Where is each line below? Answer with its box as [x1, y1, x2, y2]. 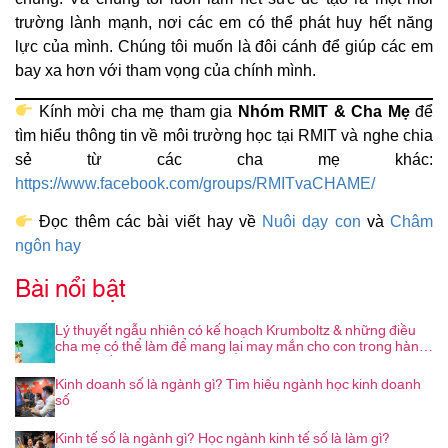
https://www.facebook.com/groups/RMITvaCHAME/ [15, 174, 375, 192]
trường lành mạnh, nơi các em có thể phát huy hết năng [15, 14, 433, 32]
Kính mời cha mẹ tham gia [33, 102, 238, 120]
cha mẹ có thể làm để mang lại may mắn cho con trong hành [55, 333, 427, 360]
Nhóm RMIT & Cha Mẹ [237, 102, 416, 120]
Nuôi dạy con [262, 213, 361, 231]
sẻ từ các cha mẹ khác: [15, 150, 433, 168]
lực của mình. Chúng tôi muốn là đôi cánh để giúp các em [15, 38, 433, 56]
